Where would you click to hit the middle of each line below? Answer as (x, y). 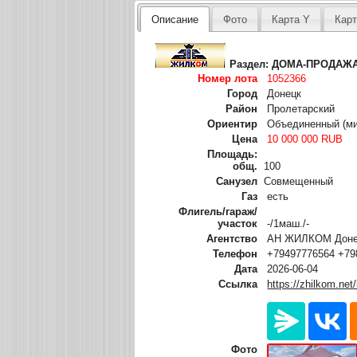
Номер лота (228, 78)
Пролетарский (301, 108)
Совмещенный (299, 181)
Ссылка (238, 284)
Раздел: (251, 64)
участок (238, 223)
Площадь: (233, 154)
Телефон (235, 253)
